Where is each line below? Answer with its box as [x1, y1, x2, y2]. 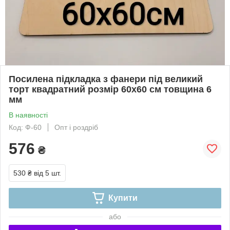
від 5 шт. [34, 168, 61, 177]
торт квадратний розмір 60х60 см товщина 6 [9, 84, 212, 94]
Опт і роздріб [54, 123, 98, 131]
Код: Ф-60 [9, 123, 42, 131]
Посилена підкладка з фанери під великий [9, 73, 203, 84]
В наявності [9, 110, 48, 119]
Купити [108, 193, 138, 202]
